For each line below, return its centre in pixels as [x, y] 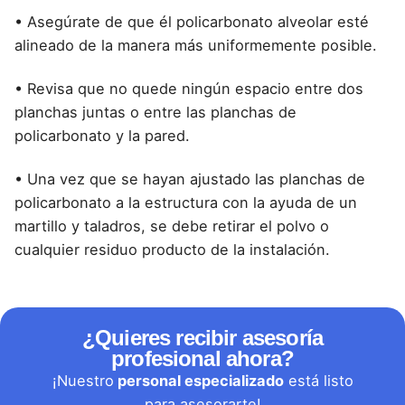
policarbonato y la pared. [102, 136]
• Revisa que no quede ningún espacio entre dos [189, 89]
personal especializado [198, 381]
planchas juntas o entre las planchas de [155, 112]
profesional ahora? [202, 359]
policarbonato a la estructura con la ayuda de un [186, 203]
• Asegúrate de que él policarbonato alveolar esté [192, 21]
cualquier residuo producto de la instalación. [172, 250]
